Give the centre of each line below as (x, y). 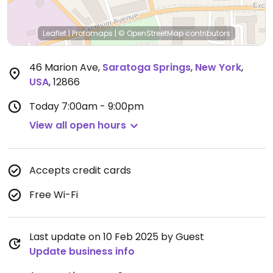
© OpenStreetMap (151, 33)
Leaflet (55, 33)
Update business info (82, 251)
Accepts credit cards (80, 170)
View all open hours (78, 125)
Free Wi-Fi (54, 195)
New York (218, 67)
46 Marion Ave (64, 67)
